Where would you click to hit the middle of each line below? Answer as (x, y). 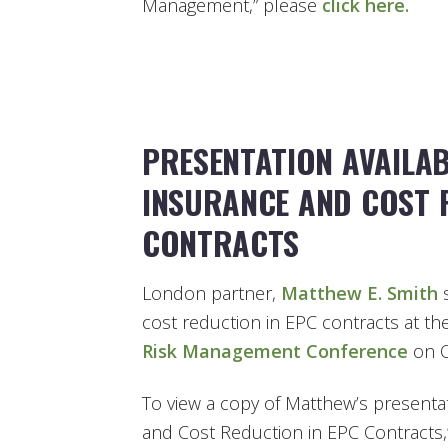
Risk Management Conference (275, 351)
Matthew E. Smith (359, 293)
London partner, (211, 293)
